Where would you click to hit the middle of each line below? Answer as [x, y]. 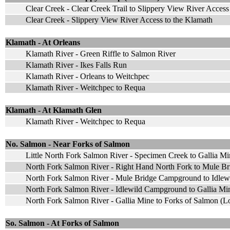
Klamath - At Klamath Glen [54, 110]
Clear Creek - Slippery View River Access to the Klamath [119, 20]
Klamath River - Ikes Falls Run [76, 65]
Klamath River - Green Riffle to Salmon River [101, 53]
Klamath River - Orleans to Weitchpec [88, 76]
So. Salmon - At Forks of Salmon [62, 223]
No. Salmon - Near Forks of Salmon [68, 144]
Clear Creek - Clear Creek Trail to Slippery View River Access [127, 8]
